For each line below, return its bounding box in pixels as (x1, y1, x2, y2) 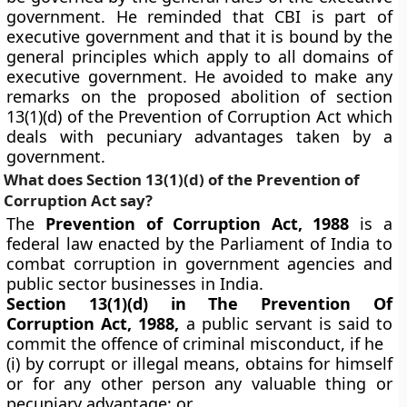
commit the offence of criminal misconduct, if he (6, 333, 384, 354)
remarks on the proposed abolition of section (6, 85, 392, 107)
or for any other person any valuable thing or (6, 372, 392, 394)
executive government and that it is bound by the (6, 25, 392, 47)
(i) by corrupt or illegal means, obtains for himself (6, 352, 392, 374)
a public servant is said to (185, 313, 392, 334)
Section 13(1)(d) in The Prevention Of (6, 293, 392, 314)
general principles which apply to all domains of (6, 45, 392, 67)
